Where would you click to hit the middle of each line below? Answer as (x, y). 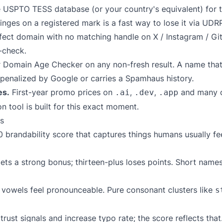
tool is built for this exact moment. (73, 107)
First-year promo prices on (62, 92)
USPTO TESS (28, 9)
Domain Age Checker (43, 64)
